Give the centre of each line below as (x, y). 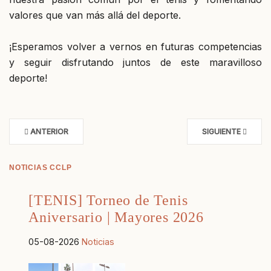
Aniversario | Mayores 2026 (116, 217)
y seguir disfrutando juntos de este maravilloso (135, 62)
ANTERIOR (49, 131)
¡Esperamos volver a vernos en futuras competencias (135, 46)
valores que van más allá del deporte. (95, 15)
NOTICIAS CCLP (41, 167)
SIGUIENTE (221, 131)
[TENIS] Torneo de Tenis (108, 200)
